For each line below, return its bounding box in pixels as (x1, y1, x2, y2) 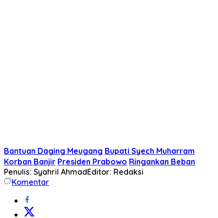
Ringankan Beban (129, 156, 195, 166)
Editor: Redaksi (87, 166, 144, 177)
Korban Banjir (4, 156, 55, 166)
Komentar (12, 177, 49, 187)
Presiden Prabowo (57, 156, 127, 166)
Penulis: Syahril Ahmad (4, 166, 87, 177)
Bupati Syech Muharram (105, 145, 195, 156)
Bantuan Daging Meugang (4, 145, 103, 156)
